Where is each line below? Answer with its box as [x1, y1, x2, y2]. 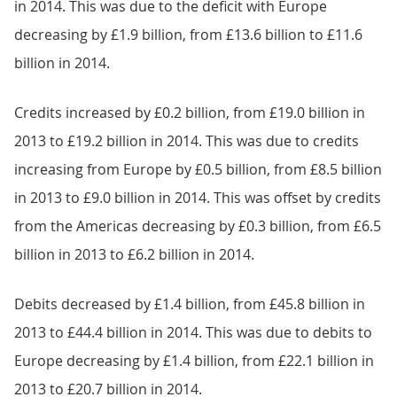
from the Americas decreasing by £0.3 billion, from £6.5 [14, 215, 381, 236]
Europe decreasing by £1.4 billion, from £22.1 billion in [14, 350, 374, 370]
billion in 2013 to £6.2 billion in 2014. [14, 244, 254, 264]
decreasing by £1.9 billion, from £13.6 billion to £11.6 [14, 24, 362, 44]
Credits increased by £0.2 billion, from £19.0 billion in [14, 102, 365, 122]
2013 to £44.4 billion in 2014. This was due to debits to [14, 322, 372, 342]
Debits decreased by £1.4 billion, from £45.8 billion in [14, 293, 365, 314]
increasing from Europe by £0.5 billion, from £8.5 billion [14, 159, 382, 179]
